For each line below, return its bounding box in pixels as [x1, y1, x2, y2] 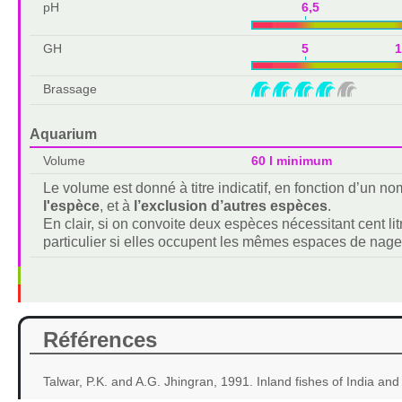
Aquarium [29, 127, 97, 143]
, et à [99, 198, 134, 214]
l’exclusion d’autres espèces [133, 198, 328, 214]
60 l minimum [250, 153, 332, 169]
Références [42, 328, 157, 353]
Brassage [42, 82, 97, 97]
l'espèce [42, 198, 100, 214]
